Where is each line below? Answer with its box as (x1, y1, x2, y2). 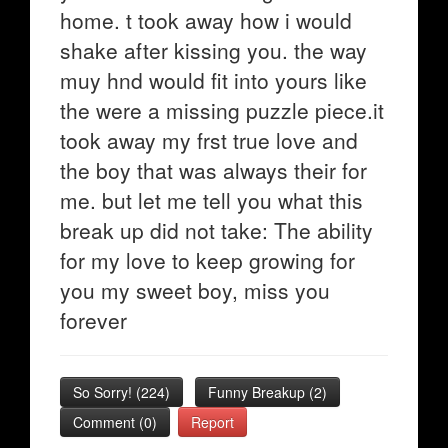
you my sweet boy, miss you (60, 275, 330, 305)
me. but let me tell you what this (60, 185, 363, 215)
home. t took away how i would (60, 5, 352, 35)
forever (60, 305, 127, 335)
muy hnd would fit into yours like (60, 65, 367, 95)
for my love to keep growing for (60, 245, 355, 275)
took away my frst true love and (60, 125, 358, 155)
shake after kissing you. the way (60, 35, 367, 65)
